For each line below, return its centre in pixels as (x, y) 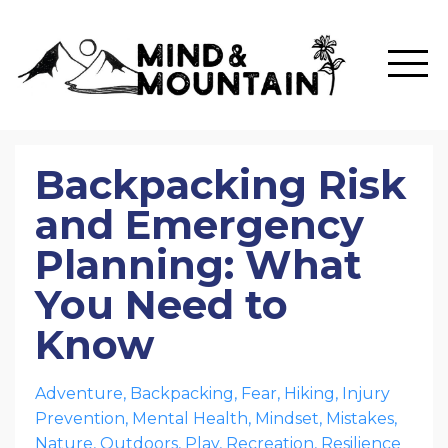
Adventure (79, 393)
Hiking (309, 393)
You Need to (161, 304)
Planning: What (198, 264)
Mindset (287, 418)
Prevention (80, 418)
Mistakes (360, 418)
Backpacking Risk (220, 184)
